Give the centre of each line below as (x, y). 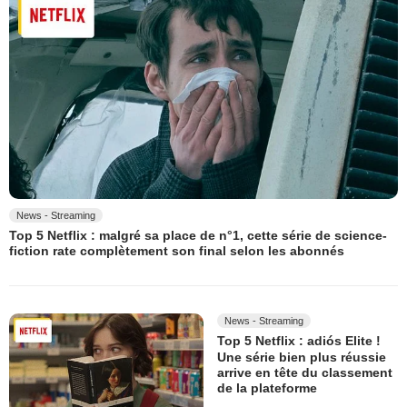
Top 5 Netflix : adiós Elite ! (299, 341)
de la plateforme (267, 388)
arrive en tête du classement (305, 373)
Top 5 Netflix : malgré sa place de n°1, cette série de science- (198, 236)
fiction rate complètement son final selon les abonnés (177, 251)
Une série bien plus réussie (302, 357)
